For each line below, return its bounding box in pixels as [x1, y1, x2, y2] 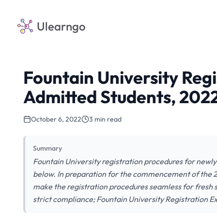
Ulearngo [37, 19, 86, 33]
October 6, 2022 [31, 115, 81, 124]
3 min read [89, 115, 122, 124]
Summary [33, 144, 62, 153]
